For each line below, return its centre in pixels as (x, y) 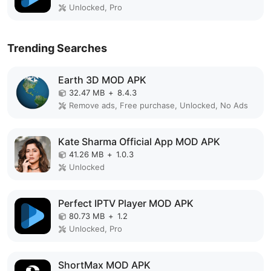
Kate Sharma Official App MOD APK (139, 142)
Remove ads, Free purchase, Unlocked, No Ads (158, 105)
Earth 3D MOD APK (102, 80)
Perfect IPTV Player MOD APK (126, 203)
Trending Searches (57, 48)
